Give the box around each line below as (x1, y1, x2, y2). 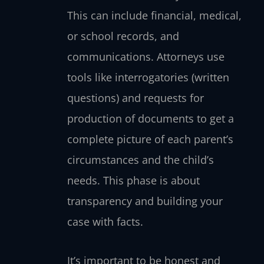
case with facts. (67, 214, 143, 229)
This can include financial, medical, (67, 8, 242, 22)
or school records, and (67, 28, 179, 43)
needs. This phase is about (67, 173, 200, 187)
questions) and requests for (67, 90, 204, 105)
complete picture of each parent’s (67, 131, 233, 146)
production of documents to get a (67, 111, 234, 126)
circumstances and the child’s (67, 152, 214, 167)
